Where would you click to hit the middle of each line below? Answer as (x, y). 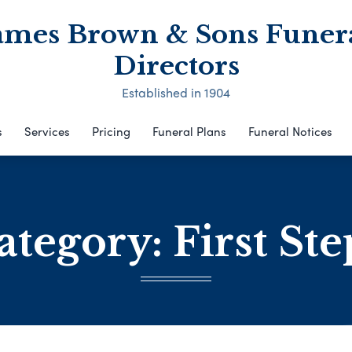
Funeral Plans (189, 131)
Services (47, 131)
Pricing (111, 131)
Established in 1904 (176, 92)
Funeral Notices (290, 131)
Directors (176, 66)
